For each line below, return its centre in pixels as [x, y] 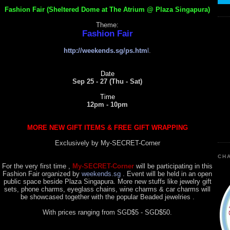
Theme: [107, 25]
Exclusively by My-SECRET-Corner [107, 143]
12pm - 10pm [107, 104]
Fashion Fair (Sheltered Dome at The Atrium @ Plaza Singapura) [107, 9]
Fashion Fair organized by [42, 174]
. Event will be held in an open [167, 174]
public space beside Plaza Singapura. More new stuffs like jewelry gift [107, 181]
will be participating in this [173, 166]
